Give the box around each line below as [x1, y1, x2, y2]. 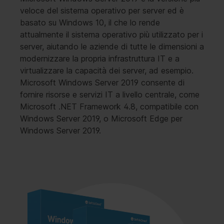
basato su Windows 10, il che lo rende [20, 17, 160, 27]
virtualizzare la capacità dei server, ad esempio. [20, 65, 193, 75]
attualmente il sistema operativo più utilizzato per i [20, 29, 203, 39]
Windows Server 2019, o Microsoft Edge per [20, 113, 182, 123]
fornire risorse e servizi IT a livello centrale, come [20, 89, 199, 99]
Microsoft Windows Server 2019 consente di [20, 77, 184, 87]
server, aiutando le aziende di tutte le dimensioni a [20, 41, 204, 51]
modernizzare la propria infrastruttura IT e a [20, 53, 179, 63]
